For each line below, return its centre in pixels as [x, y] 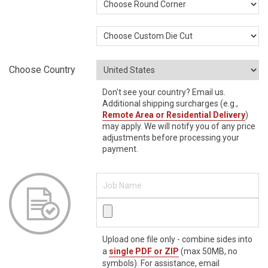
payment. [121, 149]
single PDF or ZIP [144, 252]
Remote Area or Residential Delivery [174, 115]
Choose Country [42, 70]
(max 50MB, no [208, 252]
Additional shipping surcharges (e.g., [170, 104]
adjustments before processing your [171, 138]
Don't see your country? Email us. [164, 92]
